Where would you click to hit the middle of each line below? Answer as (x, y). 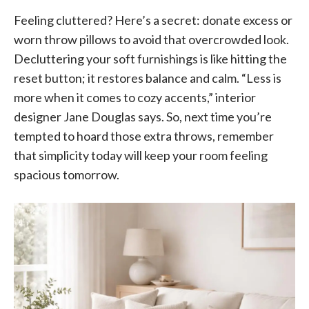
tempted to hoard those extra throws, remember (144, 136)
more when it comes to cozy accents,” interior (135, 97)
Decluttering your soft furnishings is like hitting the (150, 58)
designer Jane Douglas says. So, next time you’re (143, 116)
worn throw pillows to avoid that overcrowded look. (151, 39)
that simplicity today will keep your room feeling (141, 155)
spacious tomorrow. (67, 174)
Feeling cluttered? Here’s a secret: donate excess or (153, 20)
